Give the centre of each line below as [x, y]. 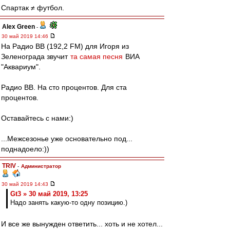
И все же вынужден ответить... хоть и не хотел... [82, 224]
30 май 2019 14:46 [26, 36]
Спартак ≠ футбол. [33, 8]
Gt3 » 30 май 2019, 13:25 [49, 194]
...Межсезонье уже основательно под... [67, 139]
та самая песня [97, 56]
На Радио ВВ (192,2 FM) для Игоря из [65, 46]
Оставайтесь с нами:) [37, 118]
